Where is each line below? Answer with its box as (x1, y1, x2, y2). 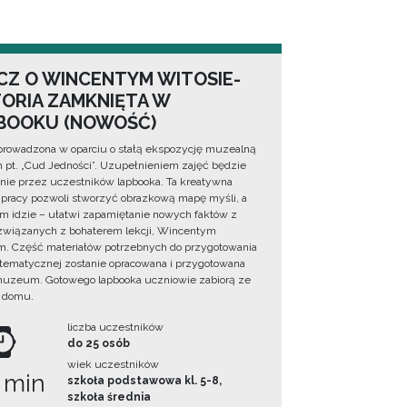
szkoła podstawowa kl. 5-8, (67, 374, 223, 388)
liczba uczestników (67, 321, 164, 334)
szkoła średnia (67, 391, 152, 404)
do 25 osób (67, 337, 131, 351)
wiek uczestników (67, 358, 160, 372)
